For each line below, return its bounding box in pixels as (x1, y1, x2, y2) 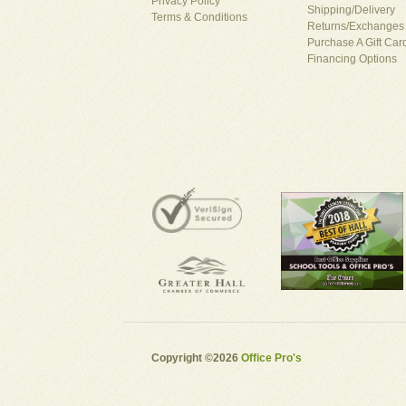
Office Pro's (241, 352, 302, 365)
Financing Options (307, 53, 397, 66)
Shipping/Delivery (307, 4, 395, 17)
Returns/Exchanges (307, 20, 404, 34)
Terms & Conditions (151, 11, 247, 24)
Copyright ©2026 (151, 352, 241, 365)
